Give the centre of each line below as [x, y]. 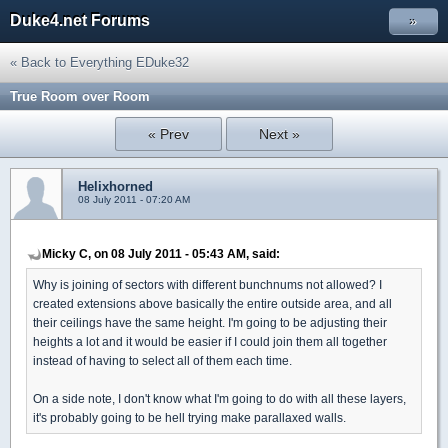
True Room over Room [80, 96]
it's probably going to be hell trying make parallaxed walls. [189, 417]
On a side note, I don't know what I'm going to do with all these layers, [219, 398]
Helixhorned [115, 186]
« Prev [169, 134]
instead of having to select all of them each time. [162, 360]
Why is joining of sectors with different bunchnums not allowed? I [207, 284]
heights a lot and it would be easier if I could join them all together [210, 341]
